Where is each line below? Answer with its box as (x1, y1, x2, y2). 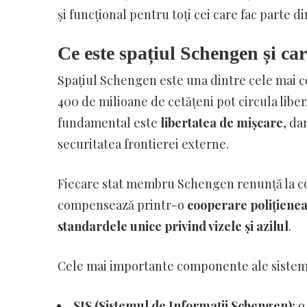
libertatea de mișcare (160, 114, 283, 131)
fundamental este (57, 114, 160, 131)
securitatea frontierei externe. (57, 135, 229, 152)
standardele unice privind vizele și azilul (57, 217, 288, 234)
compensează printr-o (57, 196, 187, 213)
